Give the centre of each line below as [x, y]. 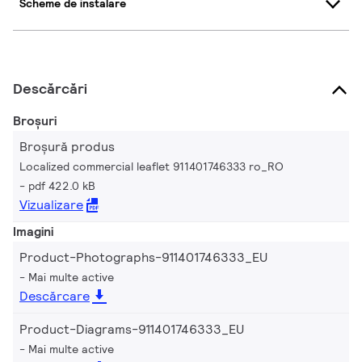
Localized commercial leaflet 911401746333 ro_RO [152, 166]
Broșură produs [67, 146]
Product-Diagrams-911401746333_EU [132, 329]
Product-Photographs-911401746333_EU [143, 257]
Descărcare [55, 296]
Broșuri [35, 120]
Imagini [33, 231]
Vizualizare [51, 204]
